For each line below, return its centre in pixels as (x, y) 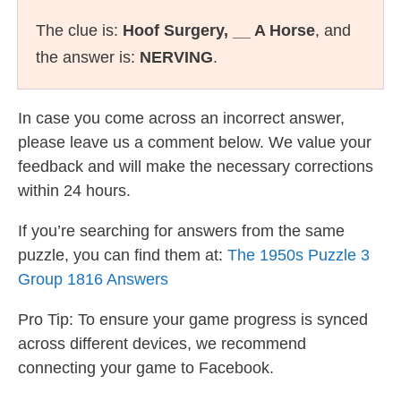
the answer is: (88, 57)
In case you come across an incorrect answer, (181, 118)
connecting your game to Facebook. (146, 368)
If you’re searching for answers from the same (181, 231)
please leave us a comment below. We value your (195, 142)
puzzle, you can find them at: (123, 255)
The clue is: (79, 30)
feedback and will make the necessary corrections (196, 166)
